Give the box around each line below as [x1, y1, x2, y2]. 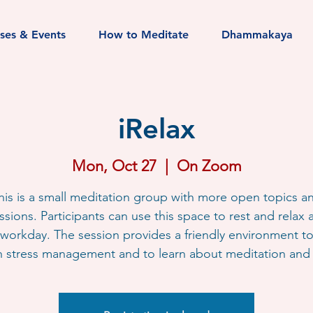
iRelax [118, 112, 195, 145]
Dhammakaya [221, 28, 293, 41]
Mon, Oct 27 [71, 156, 156, 175]
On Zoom [176, 156, 242, 175]
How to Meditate [99, 28, 189, 41]
